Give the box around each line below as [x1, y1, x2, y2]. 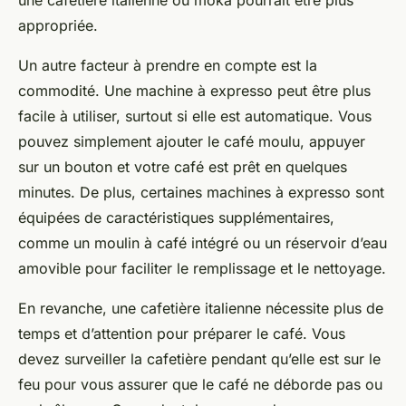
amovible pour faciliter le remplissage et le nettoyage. [18, 259, 386, 278]
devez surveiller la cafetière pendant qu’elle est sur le [18, 350, 381, 369]
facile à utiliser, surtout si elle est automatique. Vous [18, 107, 372, 126]
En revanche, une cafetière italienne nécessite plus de [18, 299, 383, 318]
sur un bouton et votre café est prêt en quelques [18, 158, 347, 177]
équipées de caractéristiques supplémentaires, [18, 208, 334, 227]
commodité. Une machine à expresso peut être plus [18, 82, 371, 101]
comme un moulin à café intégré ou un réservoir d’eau [18, 234, 387, 253]
